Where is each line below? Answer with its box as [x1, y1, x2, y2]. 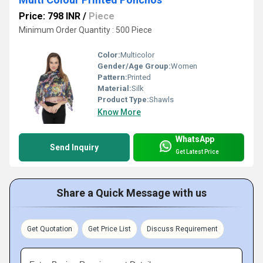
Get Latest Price [176, 149, 219, 156]
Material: [97, 83, 131, 93]
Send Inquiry [50, 142, 99, 152]
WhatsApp [176, 134, 214, 144]
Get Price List [88, 224, 131, 233]
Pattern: [97, 72, 127, 82]
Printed [127, 72, 151, 82]
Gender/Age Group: [97, 61, 171, 70]
